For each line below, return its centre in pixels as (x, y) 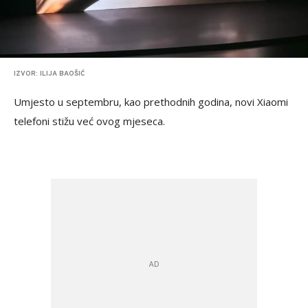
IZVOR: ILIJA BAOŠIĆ (49, 74)
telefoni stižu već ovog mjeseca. (89, 121)
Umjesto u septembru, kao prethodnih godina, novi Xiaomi (151, 102)
